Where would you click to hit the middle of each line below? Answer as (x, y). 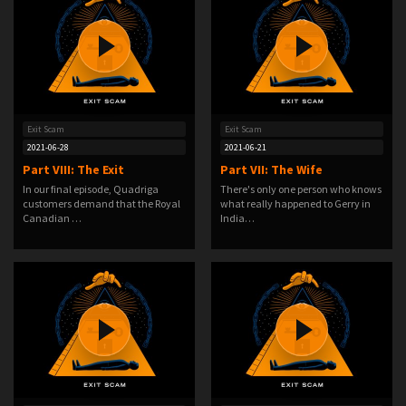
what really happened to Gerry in (295, 203)
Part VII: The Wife (271, 169)
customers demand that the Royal (101, 203)
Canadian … (52, 218)
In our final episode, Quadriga (91, 189)
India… (237, 218)
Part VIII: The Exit (73, 169)
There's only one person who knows (301, 189)
